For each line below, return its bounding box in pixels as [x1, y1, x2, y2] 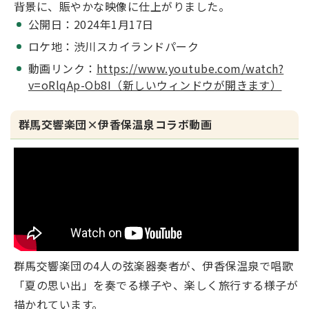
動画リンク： [28, 60, 97, 77]
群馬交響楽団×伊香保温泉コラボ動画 [19, 116, 212, 132]
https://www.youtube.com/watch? [96, 60, 284, 77]
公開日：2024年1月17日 [28, 16, 154, 32]
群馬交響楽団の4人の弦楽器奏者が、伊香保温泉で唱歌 [14, 257, 294, 274]
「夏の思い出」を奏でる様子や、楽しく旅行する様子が [14, 277, 299, 293]
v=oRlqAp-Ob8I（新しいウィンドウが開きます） [28, 77, 282, 93]
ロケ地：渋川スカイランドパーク [28, 38, 199, 54]
